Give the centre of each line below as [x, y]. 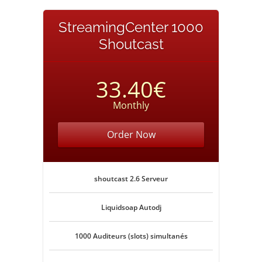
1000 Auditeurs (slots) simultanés [131, 236]
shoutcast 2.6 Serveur [131, 179]
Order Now [131, 135]
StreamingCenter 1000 [131, 27]
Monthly [131, 105]
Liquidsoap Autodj [131, 207]
